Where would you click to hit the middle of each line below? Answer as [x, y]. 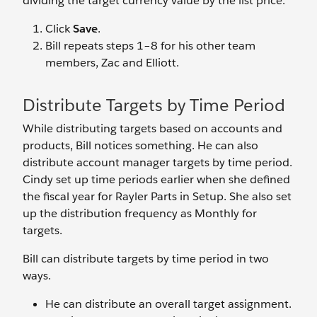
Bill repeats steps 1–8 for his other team [150, 46]
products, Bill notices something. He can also [140, 146]
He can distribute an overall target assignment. [168, 304]
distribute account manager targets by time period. [157, 163]
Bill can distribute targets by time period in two [146, 259]
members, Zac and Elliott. [112, 63]
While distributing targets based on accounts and [152, 129]
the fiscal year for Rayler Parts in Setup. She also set [157, 197]
